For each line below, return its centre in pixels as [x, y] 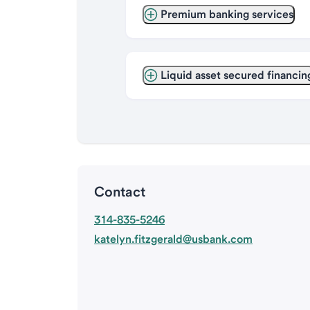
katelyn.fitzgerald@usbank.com [173, 239]
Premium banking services [227, 14]
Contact [120, 192]
